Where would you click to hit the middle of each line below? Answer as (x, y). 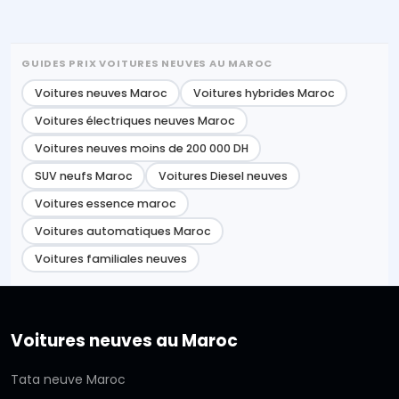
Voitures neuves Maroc (101, 93)
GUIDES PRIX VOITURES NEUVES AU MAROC (147, 64)
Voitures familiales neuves (110, 258)
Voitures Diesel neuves (223, 175)
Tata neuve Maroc (68, 380)
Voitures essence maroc (105, 203)
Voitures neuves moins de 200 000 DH (141, 148)
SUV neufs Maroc (83, 175)
